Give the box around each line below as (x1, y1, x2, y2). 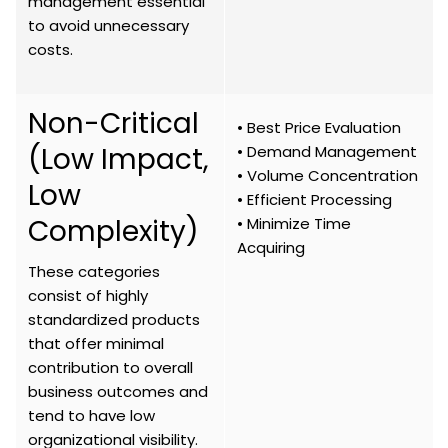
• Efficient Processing (237, 189, 392, 211)
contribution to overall (28, 357, 193, 379)
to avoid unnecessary (28, 15, 189, 37)
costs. (28, 39, 73, 61)
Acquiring (237, 237, 305, 259)
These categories (28, 261, 160, 283)
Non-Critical (28, 104, 199, 144)
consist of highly (28, 285, 148, 307)
